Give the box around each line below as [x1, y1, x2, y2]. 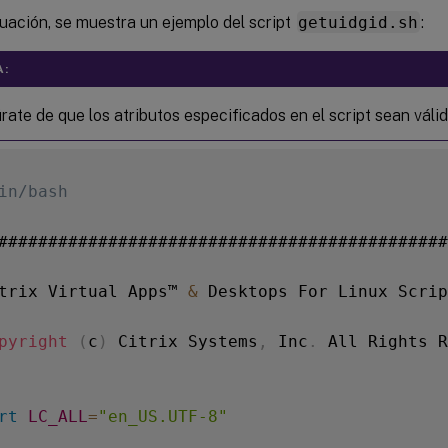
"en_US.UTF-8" [98, 406, 228, 426]
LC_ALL [28, 406, 88, 426]
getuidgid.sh [298, 12, 419, 32]
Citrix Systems [108, 331, 258, 351]
